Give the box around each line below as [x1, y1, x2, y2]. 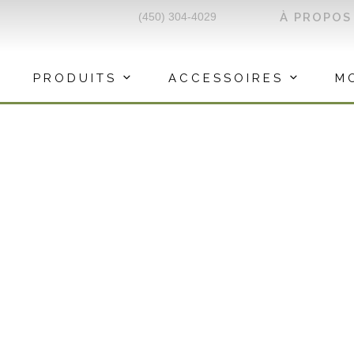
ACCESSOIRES [168, 70, 284, 85]
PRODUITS [33, 70, 117, 85]
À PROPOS [280, 9, 352, 24]
